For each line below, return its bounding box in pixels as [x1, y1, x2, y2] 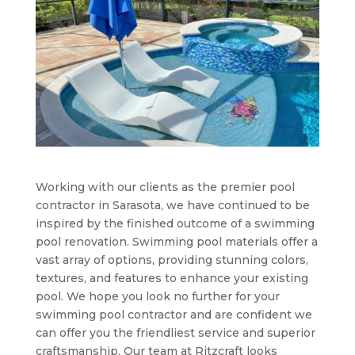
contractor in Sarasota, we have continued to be [35, 198, 310, 213]
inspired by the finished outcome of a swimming [35, 216, 315, 231]
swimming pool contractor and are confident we [35, 307, 312, 323]
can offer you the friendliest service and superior [35, 326, 315, 341]
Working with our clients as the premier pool [35, 180, 295, 195]
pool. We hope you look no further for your [35, 289, 280, 304]
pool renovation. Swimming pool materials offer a [35, 235, 318, 250]
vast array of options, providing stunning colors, [35, 253, 308, 268]
